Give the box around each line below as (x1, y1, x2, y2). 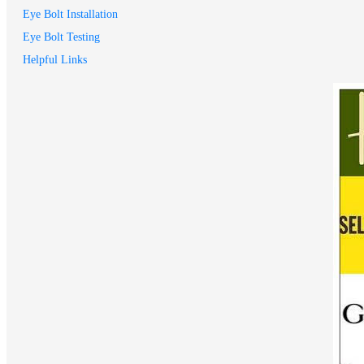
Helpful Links (23, 54, 87, 67)
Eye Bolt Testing (23, 31, 100, 44)
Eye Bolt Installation (23, 8, 118, 21)
